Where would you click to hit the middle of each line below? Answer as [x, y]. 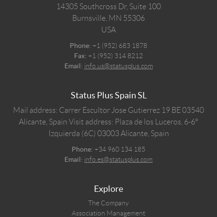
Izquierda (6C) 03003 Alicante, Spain [108, 134]
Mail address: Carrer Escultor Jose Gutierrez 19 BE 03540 [108, 110]
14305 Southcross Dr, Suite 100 [108, 7]
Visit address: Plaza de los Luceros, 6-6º [133, 122]
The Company [108, 203]
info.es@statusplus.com [118, 160]
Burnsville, [90, 18]
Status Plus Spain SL [108, 95]
